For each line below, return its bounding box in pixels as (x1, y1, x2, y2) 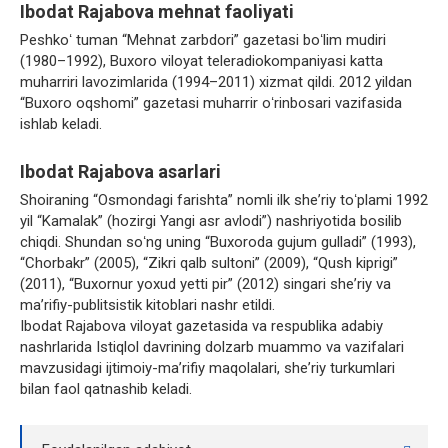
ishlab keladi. (20, 115, 102, 134)
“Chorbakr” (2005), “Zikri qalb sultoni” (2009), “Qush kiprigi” (20, 254, 398, 273)
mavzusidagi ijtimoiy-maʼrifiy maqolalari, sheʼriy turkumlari (20, 359, 395, 378)
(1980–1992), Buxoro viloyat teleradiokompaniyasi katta (20, 52, 383, 71)
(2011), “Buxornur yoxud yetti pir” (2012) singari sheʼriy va (20, 275, 391, 294)
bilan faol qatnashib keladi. (20, 380, 192, 399)
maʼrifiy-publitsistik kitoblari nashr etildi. (20, 296, 275, 315)
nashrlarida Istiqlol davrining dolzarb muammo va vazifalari (20, 338, 404, 357)
